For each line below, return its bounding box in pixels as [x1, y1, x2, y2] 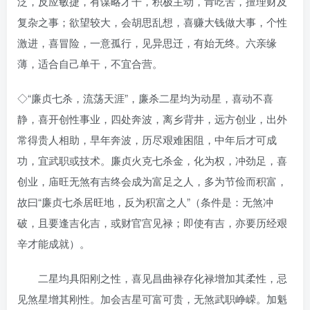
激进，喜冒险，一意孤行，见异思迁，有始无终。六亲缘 [17, 35, 277, 50]
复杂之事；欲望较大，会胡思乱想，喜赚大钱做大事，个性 [17, 14, 287, 29]
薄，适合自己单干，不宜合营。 [17, 55, 163, 71]
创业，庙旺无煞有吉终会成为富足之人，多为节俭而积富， [17, 173, 287, 188]
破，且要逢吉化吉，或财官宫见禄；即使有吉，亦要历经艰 [17, 215, 287, 230]
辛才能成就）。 [17, 235, 90, 250]
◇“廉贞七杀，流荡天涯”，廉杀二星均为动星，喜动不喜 [17, 90, 273, 105]
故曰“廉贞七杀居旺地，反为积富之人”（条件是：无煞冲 [17, 194, 273, 209]
